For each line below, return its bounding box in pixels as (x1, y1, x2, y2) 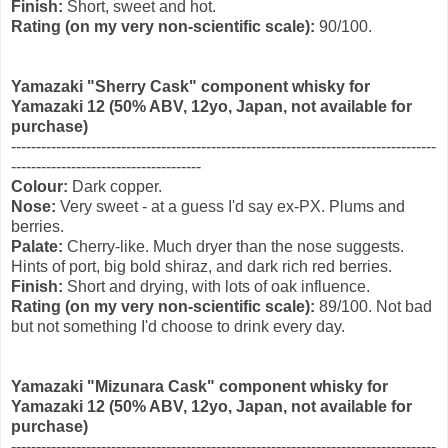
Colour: (11, 178, 72, 196)
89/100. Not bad (315, 298, 432, 316)
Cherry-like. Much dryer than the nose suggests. (63, 238, 404, 256)
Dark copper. (72, 178, 162, 196)
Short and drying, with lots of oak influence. (63, 278, 370, 296)
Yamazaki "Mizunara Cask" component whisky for (11, 378, 388, 396)
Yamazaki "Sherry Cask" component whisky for (11, 78, 370, 96)
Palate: (11, 238, 63, 256)
